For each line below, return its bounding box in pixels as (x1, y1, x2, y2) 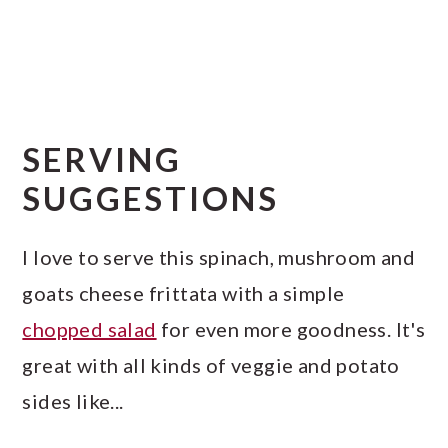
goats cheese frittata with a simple (22, 281, 345, 306)
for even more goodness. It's (156, 317, 426, 342)
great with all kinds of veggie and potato (22, 353, 400, 378)
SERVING (22, 140, 183, 180)
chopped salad (22, 317, 157, 342)
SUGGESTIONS (22, 179, 280, 219)
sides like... (22, 389, 124, 414)
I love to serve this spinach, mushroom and (22, 245, 416, 270)
